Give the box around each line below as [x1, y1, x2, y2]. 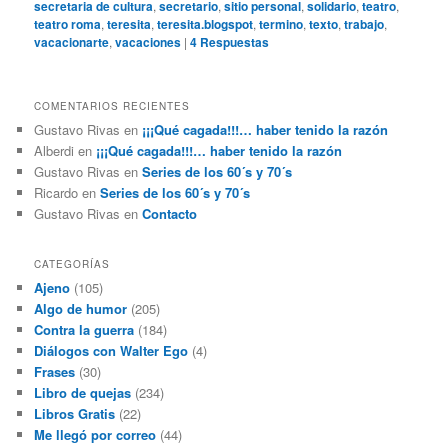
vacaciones [115, 33, 182, 52]
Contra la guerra [34, 319, 135, 339]
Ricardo [34, 183, 79, 203]
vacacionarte [34, 33, 110, 52]
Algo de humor [34, 298, 128, 318]
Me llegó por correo [34, 424, 157, 444]
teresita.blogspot [157, 15, 254, 34]
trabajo [344, 15, 385, 34]
